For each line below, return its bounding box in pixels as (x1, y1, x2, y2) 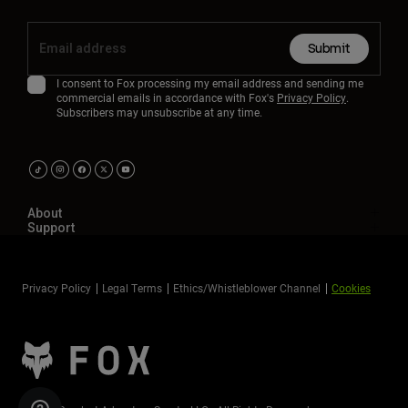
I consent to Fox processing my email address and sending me (56, 76, 363, 91)
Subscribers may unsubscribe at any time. (56, 105, 262, 120)
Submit (307, 41, 351, 57)
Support (27, 220, 75, 236)
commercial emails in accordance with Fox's (56, 90, 277, 106)
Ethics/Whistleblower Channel (173, 280, 321, 296)
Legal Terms (102, 280, 162, 296)
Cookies (331, 280, 371, 296)
